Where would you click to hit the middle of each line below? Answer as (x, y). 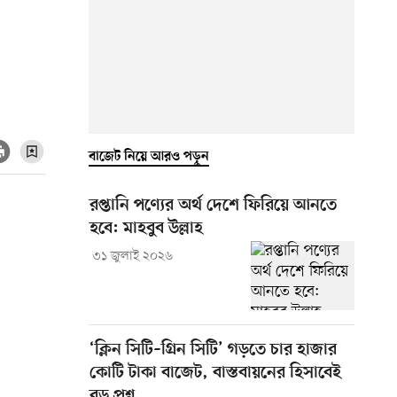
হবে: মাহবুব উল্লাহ (146, 229)
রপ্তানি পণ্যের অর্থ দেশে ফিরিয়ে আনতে (213, 206)
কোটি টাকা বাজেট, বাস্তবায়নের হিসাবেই (215, 373)
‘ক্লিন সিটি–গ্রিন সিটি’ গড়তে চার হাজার (213, 350)
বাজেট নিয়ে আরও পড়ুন (149, 156)
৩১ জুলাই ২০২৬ (132, 256)
